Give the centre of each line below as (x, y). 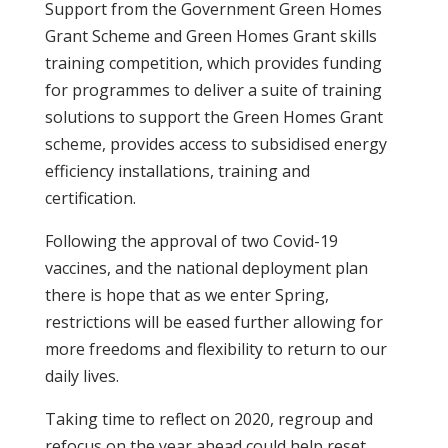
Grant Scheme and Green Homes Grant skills (210, 35)
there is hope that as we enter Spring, (186, 294)
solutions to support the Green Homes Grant (213, 116)
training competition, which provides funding (213, 62)
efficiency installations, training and (177, 170)
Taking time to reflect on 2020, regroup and (208, 418)
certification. (90, 197)
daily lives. (81, 375)
